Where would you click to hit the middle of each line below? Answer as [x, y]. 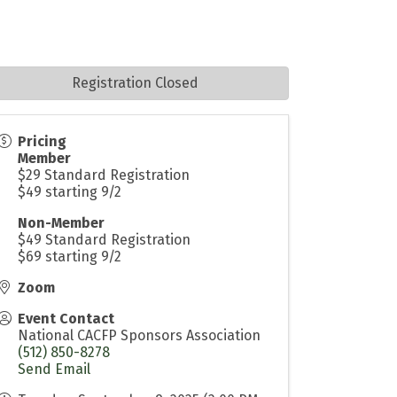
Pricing [43, 141]
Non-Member [62, 222]
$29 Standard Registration [104, 175]
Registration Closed [136, 82]
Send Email [54, 369]
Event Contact [66, 318]
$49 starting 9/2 [70, 191]
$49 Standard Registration [105, 239]
